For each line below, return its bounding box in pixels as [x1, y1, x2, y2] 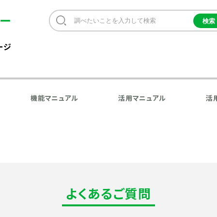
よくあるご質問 [65, 184, 152, 202]
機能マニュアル [31, 93, 79, 103]
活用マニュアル [118, 93, 167, 103]
